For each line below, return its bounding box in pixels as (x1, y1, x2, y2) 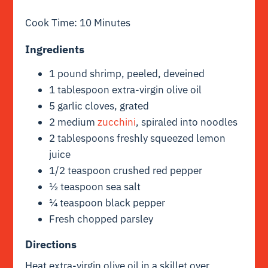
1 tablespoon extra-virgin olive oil (49, 83, 202, 97)
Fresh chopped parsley (49, 212, 154, 226)
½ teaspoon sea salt (49, 180, 141, 194)
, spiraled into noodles (136, 115, 238, 129)
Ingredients (25, 42, 85, 57)
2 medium (49, 115, 96, 129)
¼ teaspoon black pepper (49, 196, 166, 210)
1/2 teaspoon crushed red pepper (49, 164, 203, 178)
